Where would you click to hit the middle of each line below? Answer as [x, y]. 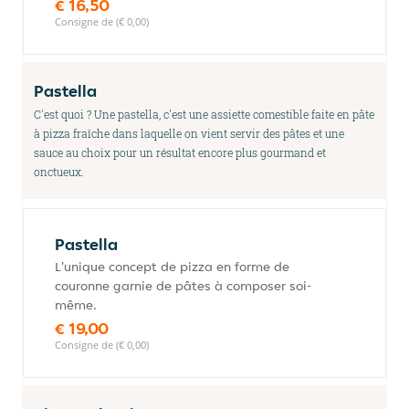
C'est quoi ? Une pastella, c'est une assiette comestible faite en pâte [204, 114]
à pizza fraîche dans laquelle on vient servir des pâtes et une [189, 133]
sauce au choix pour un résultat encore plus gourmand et [180, 152]
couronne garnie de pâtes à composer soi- [183, 286]
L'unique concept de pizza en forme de [172, 267]
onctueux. [59, 172]
